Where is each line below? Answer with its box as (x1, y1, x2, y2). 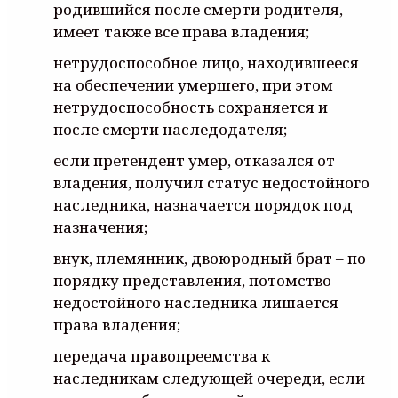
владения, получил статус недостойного (53, 171, 370, 193)
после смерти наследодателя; (53, 118, 287, 139)
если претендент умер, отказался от (53, 149, 335, 171)
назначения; (53, 216, 147, 237)
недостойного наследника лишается (53, 291, 338, 313)
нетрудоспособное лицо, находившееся (53, 52, 359, 73)
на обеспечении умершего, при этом (53, 74, 333, 95)
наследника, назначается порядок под (53, 194, 353, 215)
